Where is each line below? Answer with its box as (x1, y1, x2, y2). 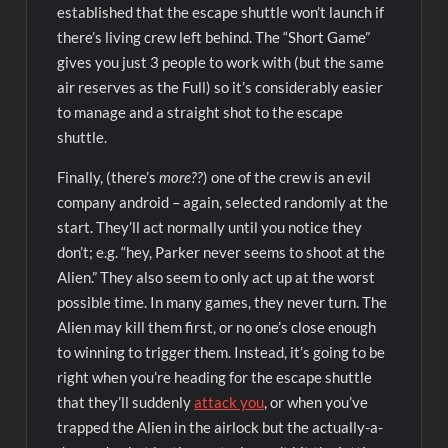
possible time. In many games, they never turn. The (57, 292, 388, 311)
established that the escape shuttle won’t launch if (57, 2, 385, 21)
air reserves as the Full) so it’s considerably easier (57, 77, 384, 96)
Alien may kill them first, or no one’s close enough (57, 317, 377, 336)
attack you (194, 392, 265, 411)
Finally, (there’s (57, 167, 160, 186)
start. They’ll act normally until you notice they (57, 217, 363, 236)
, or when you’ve (264, 392, 369, 411)
